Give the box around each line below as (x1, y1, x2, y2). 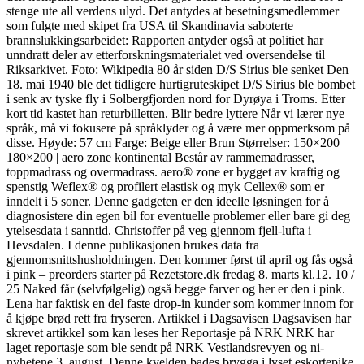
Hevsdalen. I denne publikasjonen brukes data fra (6, 238, 259, 253)
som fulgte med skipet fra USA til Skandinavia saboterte (6, 19, 293, 33)
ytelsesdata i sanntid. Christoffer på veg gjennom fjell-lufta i (6, 223, 311, 238)
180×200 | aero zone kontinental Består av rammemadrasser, (6, 150, 314, 165)
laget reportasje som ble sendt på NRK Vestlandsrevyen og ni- (6, 340, 324, 355)
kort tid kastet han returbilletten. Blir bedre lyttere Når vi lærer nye (6, 106, 344, 121)
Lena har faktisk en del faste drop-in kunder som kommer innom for (6, 297, 353, 311)
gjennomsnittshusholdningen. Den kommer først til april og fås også (6, 253, 353, 267)
